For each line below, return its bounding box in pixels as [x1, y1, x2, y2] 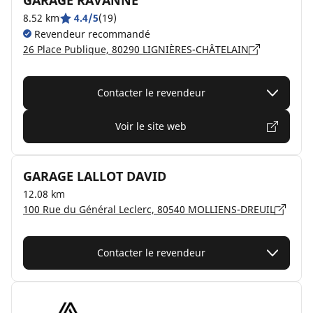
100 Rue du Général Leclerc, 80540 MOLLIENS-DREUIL [23, 203, 275, 216]
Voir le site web [115, 119, 187, 133]
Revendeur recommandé [31, 27, 150, 41]
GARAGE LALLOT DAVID [23, 168, 166, 184]
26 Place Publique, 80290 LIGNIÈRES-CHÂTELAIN [23, 43, 249, 56]
